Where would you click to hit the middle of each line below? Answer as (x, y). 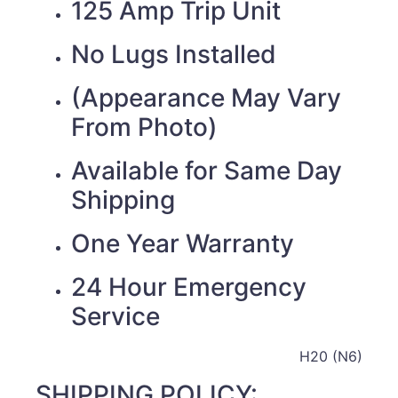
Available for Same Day (207, 171)
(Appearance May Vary (206, 98)
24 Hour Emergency (189, 287)
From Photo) (144, 127)
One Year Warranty (183, 244)
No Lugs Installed (174, 55)
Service (115, 317)
